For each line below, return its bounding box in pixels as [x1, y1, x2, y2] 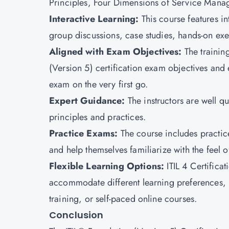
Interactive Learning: [49, 12, 142, 26]
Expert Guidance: [49, 94, 128, 107]
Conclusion [49, 209, 104, 221]
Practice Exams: [49, 127, 121, 140]
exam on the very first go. [49, 78, 148, 91]
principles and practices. [49, 110, 146, 124]
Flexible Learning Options [49, 159, 162, 173]
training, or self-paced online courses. [49, 192, 197, 205]
